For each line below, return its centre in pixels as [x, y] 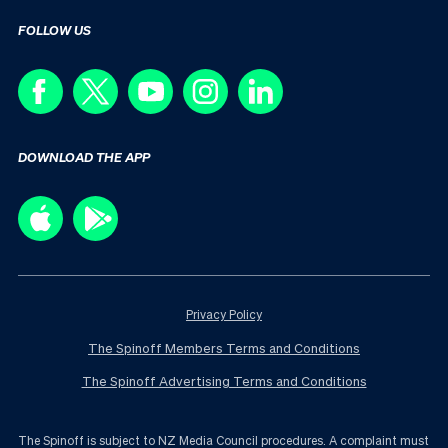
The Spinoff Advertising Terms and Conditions [224, 380]
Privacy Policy [224, 314]
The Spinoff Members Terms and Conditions [224, 347]
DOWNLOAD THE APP [84, 156]
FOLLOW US [54, 29]
